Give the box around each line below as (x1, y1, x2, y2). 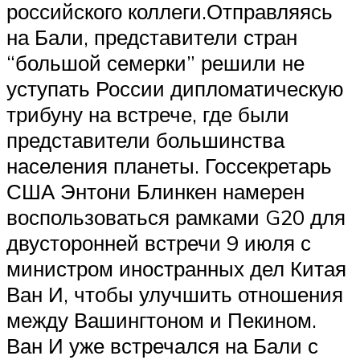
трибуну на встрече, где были (6, 101, 289, 128)
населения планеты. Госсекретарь (6, 153, 332, 179)
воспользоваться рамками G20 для (6, 204, 346, 231)
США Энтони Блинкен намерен (6, 178, 305, 205)
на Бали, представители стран (6, 24, 297, 51)
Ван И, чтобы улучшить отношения (6, 281, 343, 308)
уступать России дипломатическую (6, 76, 344, 102)
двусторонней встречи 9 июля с (6, 230, 311, 256)
